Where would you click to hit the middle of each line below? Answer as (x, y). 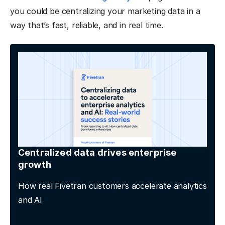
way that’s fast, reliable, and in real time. (87, 25)
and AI (30, 200)
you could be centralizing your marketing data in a (105, 11)
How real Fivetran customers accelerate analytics (113, 186)
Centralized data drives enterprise (97, 153)
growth (35, 165)
